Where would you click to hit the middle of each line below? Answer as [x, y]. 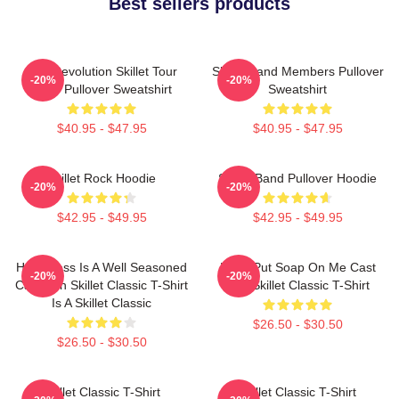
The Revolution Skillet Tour [102, 71]
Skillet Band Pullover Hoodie [297, 178]
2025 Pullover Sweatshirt [102, 89]
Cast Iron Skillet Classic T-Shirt [102, 285]
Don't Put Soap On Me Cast [297, 267]
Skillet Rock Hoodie [102, 178]
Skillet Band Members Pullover [297, 71]
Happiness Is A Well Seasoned [102, 267]
